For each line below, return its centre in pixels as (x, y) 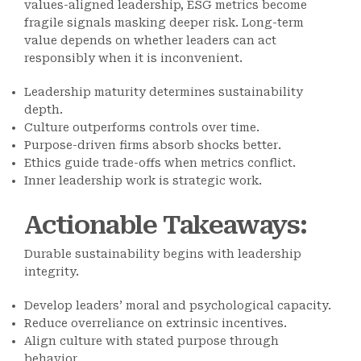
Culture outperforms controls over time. (142, 128)
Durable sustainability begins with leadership (163, 254)
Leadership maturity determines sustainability (164, 92)
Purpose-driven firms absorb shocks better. (153, 145)
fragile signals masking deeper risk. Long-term (164, 23)
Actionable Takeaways (162, 226)
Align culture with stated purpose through (151, 341)
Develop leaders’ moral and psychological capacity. (178, 306)
